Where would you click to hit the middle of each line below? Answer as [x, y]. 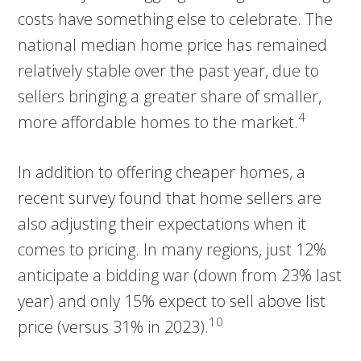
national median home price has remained [173, 44]
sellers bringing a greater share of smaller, [170, 96]
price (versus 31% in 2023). [114, 326]
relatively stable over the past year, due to [169, 70]
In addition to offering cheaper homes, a [162, 172]
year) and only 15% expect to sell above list [172, 301]
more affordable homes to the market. [158, 122]
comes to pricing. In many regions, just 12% [172, 249]
